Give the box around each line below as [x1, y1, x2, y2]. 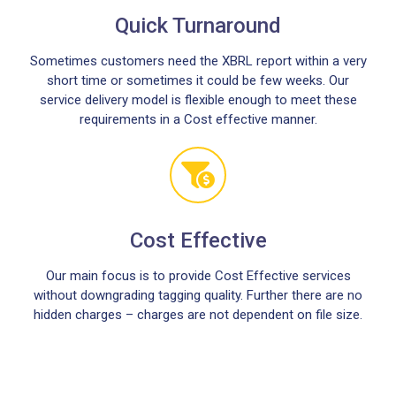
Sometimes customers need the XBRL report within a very [29, 53, 367, 69]
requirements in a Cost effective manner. [79, 111, 317, 127]
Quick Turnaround [115, 13, 281, 38]
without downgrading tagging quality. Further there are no [34, 287, 362, 303]
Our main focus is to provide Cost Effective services [45, 268, 351, 284]
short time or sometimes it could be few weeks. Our [47, 72, 349, 88]
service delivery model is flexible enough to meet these [39, 92, 357, 108]
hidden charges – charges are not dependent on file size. [34, 307, 362, 323]
